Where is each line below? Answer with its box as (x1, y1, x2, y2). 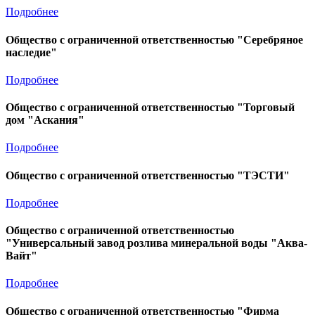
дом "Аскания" (6, 114, 84, 127)
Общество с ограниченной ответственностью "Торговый (6, 101, 295, 114)
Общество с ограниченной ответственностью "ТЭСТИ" (6, 169, 290, 181)
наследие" (6, 46, 57, 58)
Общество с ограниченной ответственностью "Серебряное (6, 33, 303, 46)
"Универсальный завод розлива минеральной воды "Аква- (6, 237, 307, 250)
